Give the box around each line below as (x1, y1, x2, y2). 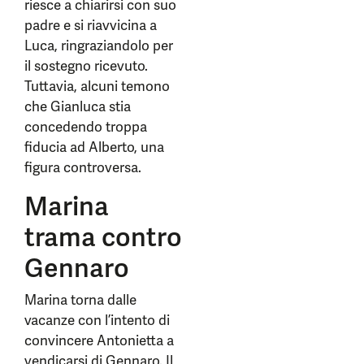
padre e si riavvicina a (24, 16, 157, 34)
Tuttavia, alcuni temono (24, 77, 170, 95)
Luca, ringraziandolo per (24, 37, 173, 54)
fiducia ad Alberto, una (24, 138, 164, 156)
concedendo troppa (24, 118, 147, 136)
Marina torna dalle (24, 291, 136, 309)
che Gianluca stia (24, 97, 131, 115)
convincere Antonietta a (24, 331, 174, 349)
